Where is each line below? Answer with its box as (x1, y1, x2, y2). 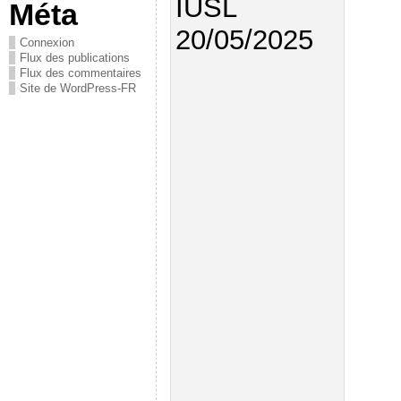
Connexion (20, 35, 74, 49)
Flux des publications (20, 50, 130, 64)
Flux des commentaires (20, 65, 141, 80)
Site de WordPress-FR (20, 81, 136, 95)
